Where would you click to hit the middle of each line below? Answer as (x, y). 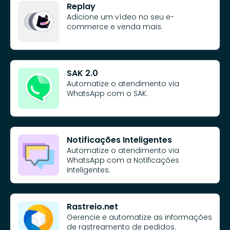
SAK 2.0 (82, 73)
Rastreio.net (92, 206)
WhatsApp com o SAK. (107, 93)
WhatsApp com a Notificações (123, 160)
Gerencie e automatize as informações (139, 217)
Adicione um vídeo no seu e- (120, 17)
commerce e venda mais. (115, 26)
